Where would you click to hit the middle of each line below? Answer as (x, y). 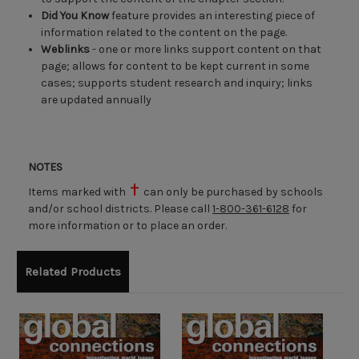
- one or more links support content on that (206, 50)
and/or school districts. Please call (120, 209)
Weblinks (66, 50)
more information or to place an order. (127, 226)
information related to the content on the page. (164, 33)
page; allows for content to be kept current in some (175, 67)
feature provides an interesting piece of (212, 16)
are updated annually (97, 100)
